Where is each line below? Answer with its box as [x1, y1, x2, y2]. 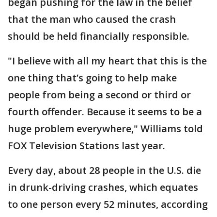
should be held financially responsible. [8, 30, 189, 43]
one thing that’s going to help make [8, 71, 177, 84]
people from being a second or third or [8, 88, 191, 101]
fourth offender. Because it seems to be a [8, 105, 202, 118]
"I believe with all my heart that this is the [8, 54, 207, 67]
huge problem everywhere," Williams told [8, 122, 203, 135]
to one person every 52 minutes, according [8, 198, 208, 211]
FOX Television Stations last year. [8, 139, 168, 152]
